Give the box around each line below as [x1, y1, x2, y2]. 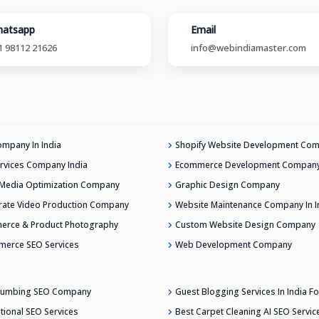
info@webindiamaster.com [191, 41, 306, 54]
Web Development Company [175, 238, 292, 251]
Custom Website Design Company [175, 218, 315, 231]
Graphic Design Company [175, 178, 280, 191]
